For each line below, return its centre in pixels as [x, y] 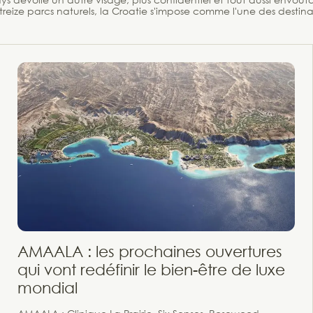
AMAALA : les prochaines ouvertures [150, 251]
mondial [48, 287]
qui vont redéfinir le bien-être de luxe [151, 269]
